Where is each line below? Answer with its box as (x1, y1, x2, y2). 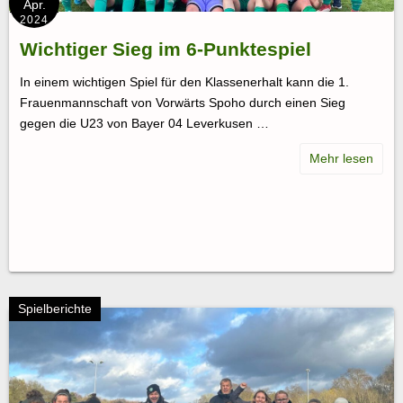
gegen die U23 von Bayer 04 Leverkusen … (20, 115, 269, 130)
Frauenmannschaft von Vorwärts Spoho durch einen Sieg (20, 94, 345, 110)
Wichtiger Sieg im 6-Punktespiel (20, 38, 311, 59)
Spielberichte (18, 301, 92, 317)
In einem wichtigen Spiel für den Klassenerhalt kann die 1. (20, 74, 349, 89)
